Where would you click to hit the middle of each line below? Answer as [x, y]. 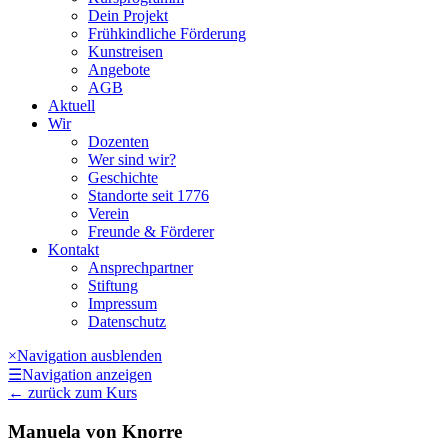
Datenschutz [127, 322]
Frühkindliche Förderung [167, 34]
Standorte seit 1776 [148, 196]
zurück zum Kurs [82, 393]
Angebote [119, 70]
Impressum [122, 304]
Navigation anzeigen [87, 375]
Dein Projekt [128, 16]
